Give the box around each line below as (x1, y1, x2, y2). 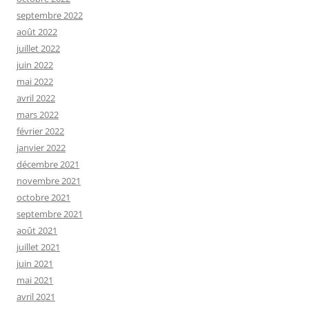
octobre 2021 (17, 190, 70, 203)
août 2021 (17, 223, 57, 237)
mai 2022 (17, 74, 53, 88)
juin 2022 (17, 58, 53, 71)
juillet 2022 (17, 41, 60, 54)
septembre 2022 (17, 8, 83, 21)
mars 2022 (17, 108, 59, 121)
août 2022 (17, 25, 57, 38)
